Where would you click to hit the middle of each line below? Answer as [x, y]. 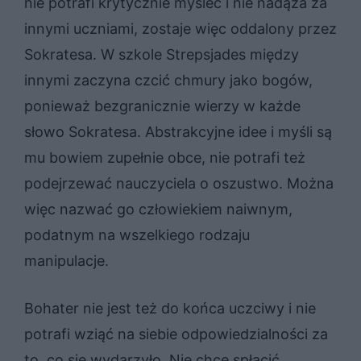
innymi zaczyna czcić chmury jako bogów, [168, 80]
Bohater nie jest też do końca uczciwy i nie [170, 308]
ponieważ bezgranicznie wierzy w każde [162, 106]
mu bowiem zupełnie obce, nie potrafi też [165, 157]
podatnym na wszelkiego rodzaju [137, 234]
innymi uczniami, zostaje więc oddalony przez [180, 28]
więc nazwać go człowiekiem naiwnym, [158, 209]
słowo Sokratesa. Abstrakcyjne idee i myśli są [178, 131]
